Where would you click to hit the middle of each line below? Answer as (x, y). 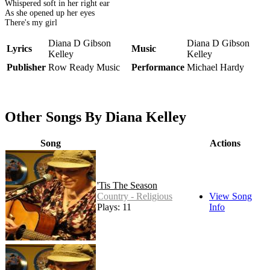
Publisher (26, 67)
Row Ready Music (84, 67)
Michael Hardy (215, 67)
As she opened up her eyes (50, 13)
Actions (225, 143)
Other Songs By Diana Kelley (96, 117)
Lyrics (19, 49)
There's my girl (31, 23)
